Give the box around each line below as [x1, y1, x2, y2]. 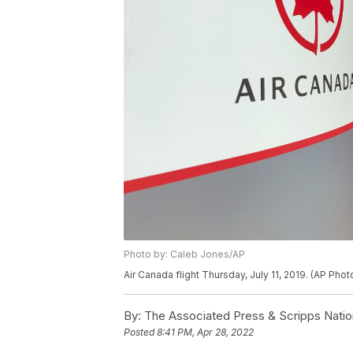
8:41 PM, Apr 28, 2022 [157, 326, 254, 339]
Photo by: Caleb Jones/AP [124, 248, 245, 261]
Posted [124, 326, 157, 339]
